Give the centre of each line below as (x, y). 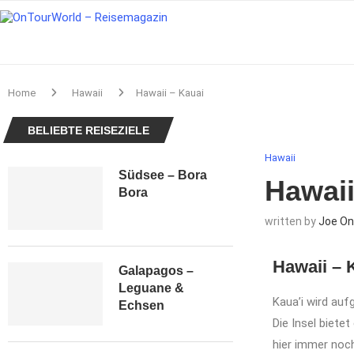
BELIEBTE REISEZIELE (88, 130)
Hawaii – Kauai (170, 93)
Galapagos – (156, 271)
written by (291, 221)
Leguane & (151, 288)
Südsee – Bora (163, 175)
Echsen (141, 305)
